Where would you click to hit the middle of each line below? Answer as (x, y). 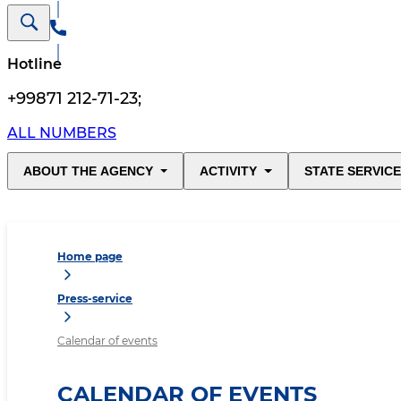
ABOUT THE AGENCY (88, 171)
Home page (90, 257)
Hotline (34, 64)
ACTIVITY (229, 171)
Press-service (95, 299)
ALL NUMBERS (62, 133)
